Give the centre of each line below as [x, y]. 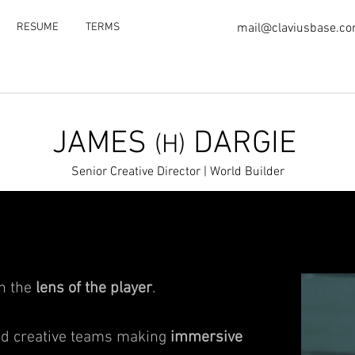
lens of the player [94, 288]
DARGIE [241, 144]
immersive [206, 338]
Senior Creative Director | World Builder [177, 172]
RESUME [38, 27]
